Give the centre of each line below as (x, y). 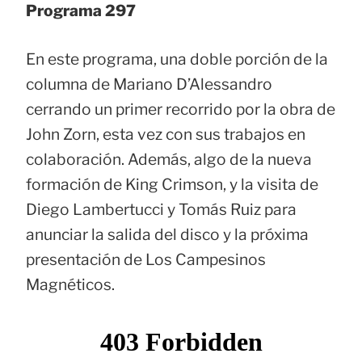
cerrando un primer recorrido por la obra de (181, 109)
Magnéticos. (70, 284)
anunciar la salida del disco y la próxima (167, 234)
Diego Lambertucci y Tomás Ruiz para (161, 209)
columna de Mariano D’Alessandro (149, 84)
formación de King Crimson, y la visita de (172, 184)
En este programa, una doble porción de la (177, 59)
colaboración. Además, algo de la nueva (169, 159)
